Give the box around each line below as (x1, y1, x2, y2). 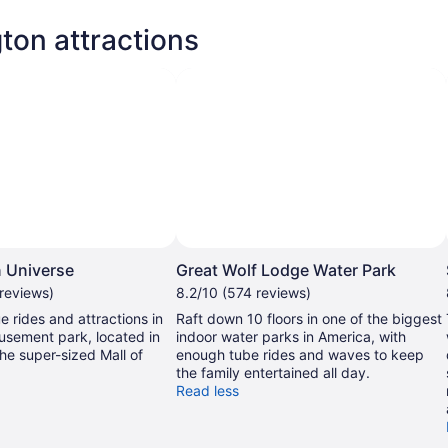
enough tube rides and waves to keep (176, 345, 424, 363)
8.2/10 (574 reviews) (176, 283, 311, 301)
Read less (176, 381, 239, 399)
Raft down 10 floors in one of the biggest (176, 309, 442, 327)
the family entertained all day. (176, 363, 370, 381)
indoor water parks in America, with (176, 327, 406, 345)
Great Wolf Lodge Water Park (176, 259, 396, 280)
